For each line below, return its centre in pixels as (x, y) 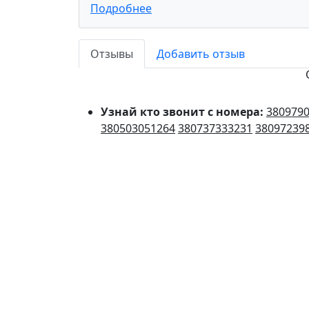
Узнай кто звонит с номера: (183, 112)
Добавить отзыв (201, 54)
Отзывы (112, 54)
